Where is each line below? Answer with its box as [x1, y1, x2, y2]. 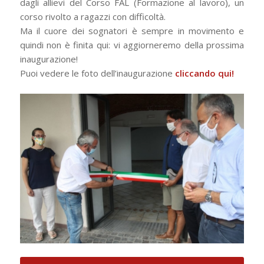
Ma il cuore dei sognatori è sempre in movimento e [19, 25, 245, 37]
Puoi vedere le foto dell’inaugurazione [19, 67, 175, 80]
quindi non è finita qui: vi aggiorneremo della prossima [19, 39, 245, 51]
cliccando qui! [174, 67, 234, 80]
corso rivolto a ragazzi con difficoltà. [19, 11, 166, 23]
